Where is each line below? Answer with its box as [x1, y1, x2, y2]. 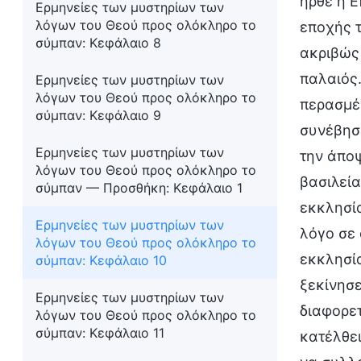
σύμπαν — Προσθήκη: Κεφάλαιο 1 [35, 180, 243, 196]
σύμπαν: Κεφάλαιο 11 [35, 325, 164, 341]
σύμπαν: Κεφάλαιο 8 [35, 35, 161, 51]
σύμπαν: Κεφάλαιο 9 [35, 107, 161, 123]
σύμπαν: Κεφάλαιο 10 [35, 252, 167, 268]
